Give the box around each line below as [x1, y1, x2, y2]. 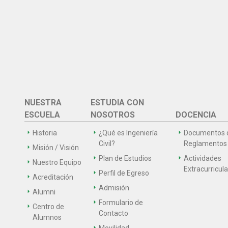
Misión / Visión [33, 144, 79, 152]
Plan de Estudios [98, 154, 152, 163]
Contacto [98, 209, 128, 218]
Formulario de [98, 198, 143, 207]
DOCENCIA [176, 110, 217, 120]
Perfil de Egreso [98, 169, 149, 178]
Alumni [33, 188, 55, 196]
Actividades [184, 154, 222, 163]
